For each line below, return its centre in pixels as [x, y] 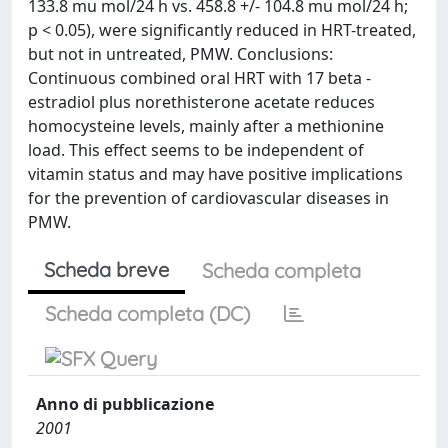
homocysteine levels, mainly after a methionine [206, 126]
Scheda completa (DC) [147, 313]
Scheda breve [106, 269]
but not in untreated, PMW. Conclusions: [180, 54]
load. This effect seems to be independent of [196, 150]
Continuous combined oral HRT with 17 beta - [199, 78]
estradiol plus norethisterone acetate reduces [201, 102]
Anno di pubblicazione [125, 404]
